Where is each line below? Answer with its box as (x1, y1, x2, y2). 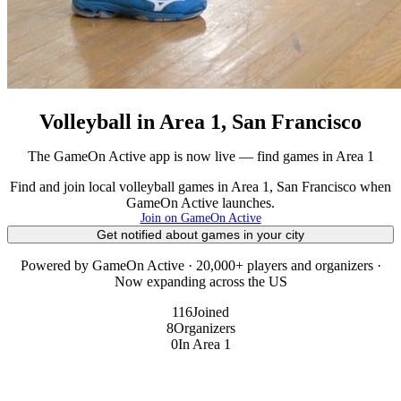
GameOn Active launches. (126, 194, 275, 210)
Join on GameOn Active (140, 210, 261, 225)
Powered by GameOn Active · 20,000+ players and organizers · (20, 257, 381, 273)
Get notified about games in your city (97, 226, 304, 242)
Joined (192, 303, 229, 320)
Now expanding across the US (114, 273, 287, 289)
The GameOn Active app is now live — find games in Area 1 (27, 148, 374, 164)
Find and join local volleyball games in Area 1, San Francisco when (10, 178, 391, 194)
